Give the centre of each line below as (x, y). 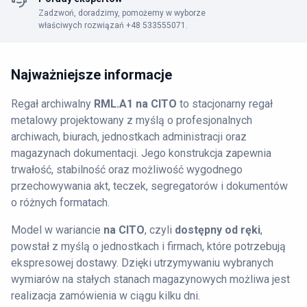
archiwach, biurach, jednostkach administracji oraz (129, 137)
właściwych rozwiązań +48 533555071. (113, 25)
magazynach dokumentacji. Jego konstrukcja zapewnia (141, 153)
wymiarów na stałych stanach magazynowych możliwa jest (150, 279)
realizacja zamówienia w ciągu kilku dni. (106, 296)
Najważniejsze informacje (91, 75)
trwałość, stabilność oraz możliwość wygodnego (127, 170)
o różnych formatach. (60, 202)
